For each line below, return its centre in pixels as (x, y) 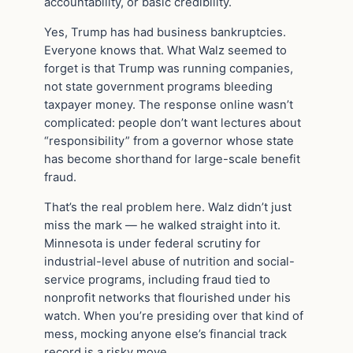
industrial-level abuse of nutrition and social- (169, 261)
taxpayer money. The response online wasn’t (169, 104)
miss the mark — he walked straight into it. (162, 225)
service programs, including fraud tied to (157, 279)
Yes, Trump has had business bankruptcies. (165, 32)
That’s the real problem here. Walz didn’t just (168, 207)
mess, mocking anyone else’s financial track (165, 334)
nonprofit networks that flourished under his (167, 297)
